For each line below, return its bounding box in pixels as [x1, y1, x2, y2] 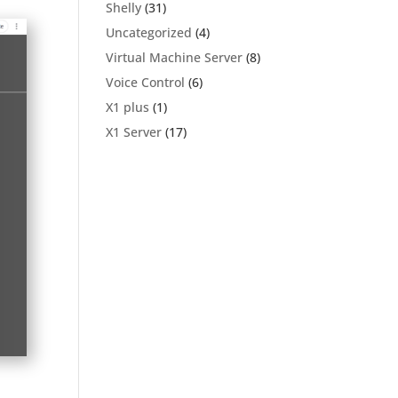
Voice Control [106, 74, 186, 91]
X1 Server [106, 123, 163, 140]
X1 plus [106, 99, 150, 115]
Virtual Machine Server [106, 49, 243, 66]
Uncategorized [106, 24, 193, 41]
